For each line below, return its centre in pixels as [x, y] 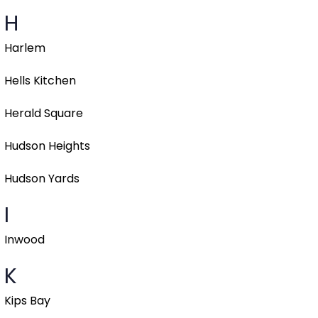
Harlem [25, 48]
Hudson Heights [47, 146]
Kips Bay [27, 301]
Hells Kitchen [40, 81]
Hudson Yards [42, 179]
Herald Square [44, 114]
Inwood [24, 240]
